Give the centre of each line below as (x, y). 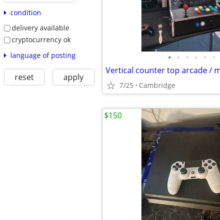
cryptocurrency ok (41, 39)
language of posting (43, 55)
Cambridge (157, 85)
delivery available (40, 28)
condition (26, 13)
